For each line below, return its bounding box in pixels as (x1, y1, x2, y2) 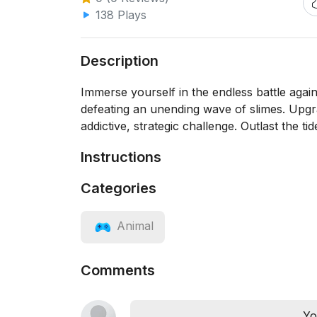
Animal (117, 219, 154, 234)
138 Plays (92, 8, 146, 22)
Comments (81, 262, 155, 279)
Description (81, 52, 158, 69)
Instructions (81, 149, 161, 166)
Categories (81, 180, 156, 197)
